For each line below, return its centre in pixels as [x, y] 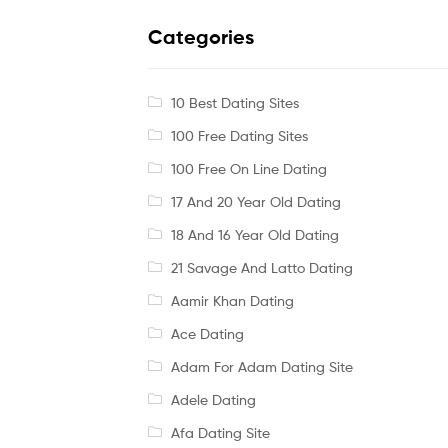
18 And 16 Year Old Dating [254, 234]
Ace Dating [207, 333]
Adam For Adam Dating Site [261, 366]
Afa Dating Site [220, 432]
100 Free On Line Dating [248, 168]
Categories [201, 37]
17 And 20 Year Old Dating [255, 201]
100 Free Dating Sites [239, 135]
